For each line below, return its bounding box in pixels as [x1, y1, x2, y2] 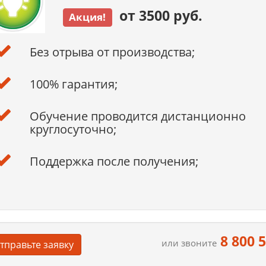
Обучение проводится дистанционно [29, 108, 246, 125]
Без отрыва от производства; [29, 44, 195, 61]
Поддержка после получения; [29, 153, 198, 170]
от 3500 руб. [112, 6, 202, 25]
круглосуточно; [29, 121, 116, 138]
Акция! [69, 10, 106, 24]
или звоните [161, 237, 217, 249]
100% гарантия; [29, 76, 118, 93]
